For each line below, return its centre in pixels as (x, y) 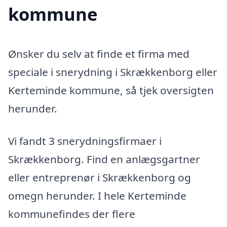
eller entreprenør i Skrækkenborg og (100, 178)
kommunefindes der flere (72, 214)
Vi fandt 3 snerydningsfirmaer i (85, 141)
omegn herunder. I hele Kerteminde (97, 196)
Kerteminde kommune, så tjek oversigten (111, 90)
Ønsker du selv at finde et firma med (99, 54)
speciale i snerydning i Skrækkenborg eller (113, 72)
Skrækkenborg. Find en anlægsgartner (104, 159)
